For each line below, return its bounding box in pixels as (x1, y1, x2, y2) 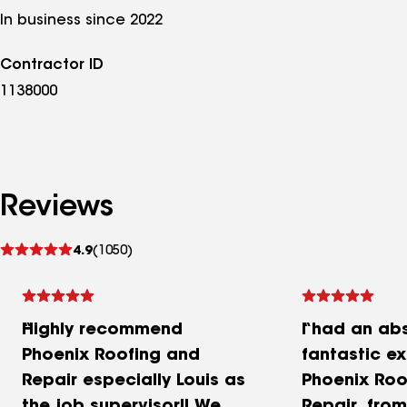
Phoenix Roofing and (22, 348, 200, 364)
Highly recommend (22, 323, 183, 339)
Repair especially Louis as (22, 373, 245, 390)
